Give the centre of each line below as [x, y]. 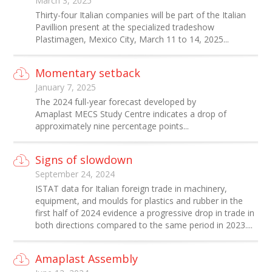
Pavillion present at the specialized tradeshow [125, 27]
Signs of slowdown [84, 160]
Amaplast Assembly [87, 259]
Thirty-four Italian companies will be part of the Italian [141, 15]
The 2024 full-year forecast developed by [116, 102]
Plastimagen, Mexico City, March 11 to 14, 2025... [132, 39]
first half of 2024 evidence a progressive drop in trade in [145, 213]
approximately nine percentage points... [112, 126]
